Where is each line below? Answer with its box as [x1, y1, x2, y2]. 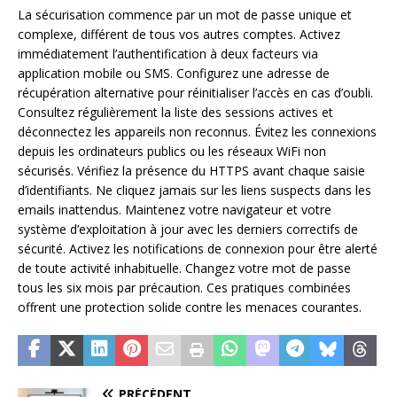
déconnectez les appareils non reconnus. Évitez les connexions [18, 122, 377, 140]
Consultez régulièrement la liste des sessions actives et [18, 103, 333, 121]
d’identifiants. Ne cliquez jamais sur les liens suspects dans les [18, 181, 371, 198]
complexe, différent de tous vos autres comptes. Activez [18, 25, 340, 43]
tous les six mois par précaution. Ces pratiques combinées [18, 278, 351, 296]
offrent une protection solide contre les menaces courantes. [18, 298, 362, 315]
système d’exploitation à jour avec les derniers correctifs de [18, 220, 358, 237]
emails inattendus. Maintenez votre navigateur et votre [18, 200, 331, 218]
